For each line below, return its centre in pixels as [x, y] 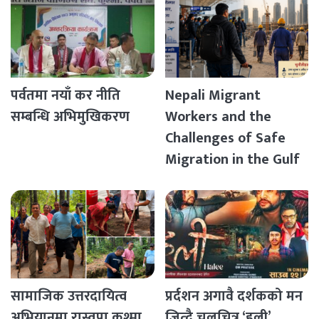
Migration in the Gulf [232, 160]
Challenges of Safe [225, 138]
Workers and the [218, 117]
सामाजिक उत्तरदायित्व [69, 297]
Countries [195, 181]
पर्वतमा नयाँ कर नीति [66, 96]
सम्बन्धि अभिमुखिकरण [70, 117]
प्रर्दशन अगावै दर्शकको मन [234, 297]
